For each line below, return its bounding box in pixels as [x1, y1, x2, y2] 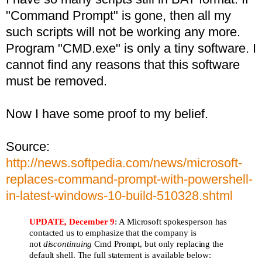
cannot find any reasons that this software [6, 57, 240, 72]
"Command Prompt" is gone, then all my [6, 8, 231, 23]
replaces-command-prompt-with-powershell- [6, 171, 253, 187]
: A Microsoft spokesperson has [115, 217, 227, 227]
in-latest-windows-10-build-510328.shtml [6, 188, 233, 203]
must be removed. [6, 73, 107, 88]
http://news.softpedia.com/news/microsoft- [6, 155, 242, 170]
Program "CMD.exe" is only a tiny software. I [6, 40, 256, 56]
